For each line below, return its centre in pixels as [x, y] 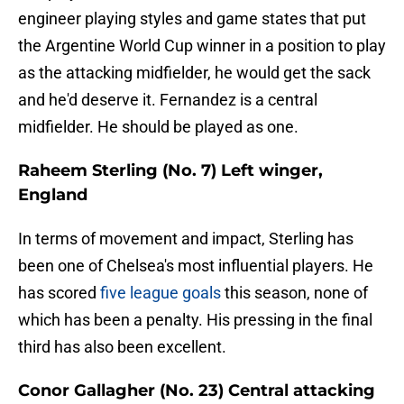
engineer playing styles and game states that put [192, 19]
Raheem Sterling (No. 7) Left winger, [170, 171]
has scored [59, 293]
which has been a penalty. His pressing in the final [195, 320]
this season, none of [294, 293]
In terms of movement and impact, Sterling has [186, 239]
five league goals [161, 293]
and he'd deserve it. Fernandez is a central [168, 100]
